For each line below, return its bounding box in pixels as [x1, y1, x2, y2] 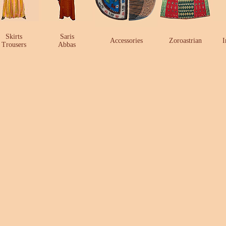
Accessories [109, 37, 143, 44]
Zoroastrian [168, 37, 202, 44]
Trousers [1, 41, 26, 48]
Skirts [5, 33, 22, 40]
